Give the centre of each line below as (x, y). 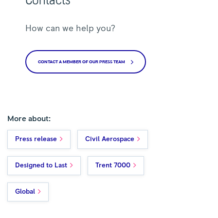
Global (25, 191)
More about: (29, 118)
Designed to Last (41, 165)
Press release (36, 139)
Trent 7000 (113, 165)
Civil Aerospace (110, 139)
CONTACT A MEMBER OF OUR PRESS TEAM (82, 62)
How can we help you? (71, 28)
